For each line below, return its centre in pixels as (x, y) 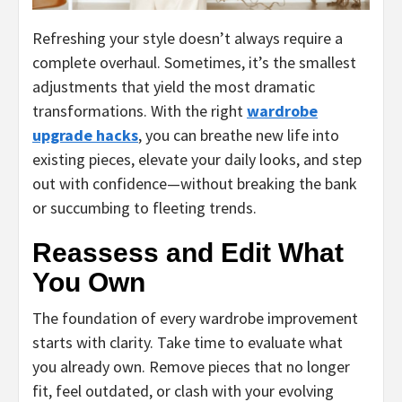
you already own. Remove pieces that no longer (191, 366)
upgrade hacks (85, 135)
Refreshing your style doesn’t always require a (188, 38)
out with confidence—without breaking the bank (195, 183)
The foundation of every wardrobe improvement (195, 318)
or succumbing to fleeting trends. (144, 207)
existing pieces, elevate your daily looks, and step (197, 159)
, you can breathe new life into (239, 135)
